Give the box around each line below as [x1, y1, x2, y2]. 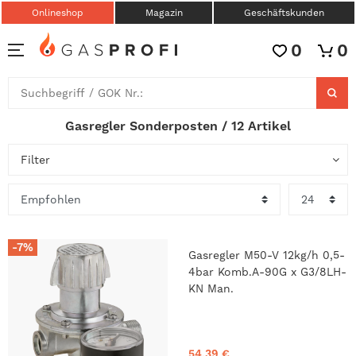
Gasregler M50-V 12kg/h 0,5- [188, 249, 345, 261]
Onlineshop [31, 7, 83, 18]
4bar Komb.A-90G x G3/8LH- [188, 265, 346, 278]
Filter [21, 153, 50, 166]
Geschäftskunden [244, 7, 325, 18]
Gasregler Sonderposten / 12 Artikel [65, 118, 291, 133]
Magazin [145, 7, 183, 18]
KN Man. [188, 282, 234, 295]
